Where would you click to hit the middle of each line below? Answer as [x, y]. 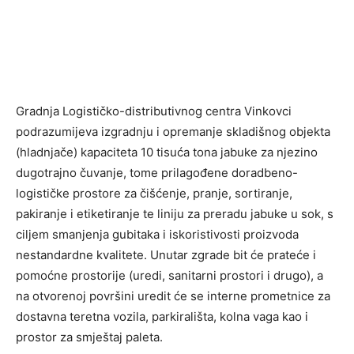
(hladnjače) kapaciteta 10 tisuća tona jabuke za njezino [167, 153]
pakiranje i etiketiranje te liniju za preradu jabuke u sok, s [175, 214]
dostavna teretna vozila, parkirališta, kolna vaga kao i [162, 317]
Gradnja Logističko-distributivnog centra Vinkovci [154, 111]
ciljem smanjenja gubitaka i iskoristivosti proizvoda [157, 235]
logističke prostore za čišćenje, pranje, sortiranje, [154, 194]
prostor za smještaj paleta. [89, 337]
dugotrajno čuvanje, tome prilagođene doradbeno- [157, 173]
